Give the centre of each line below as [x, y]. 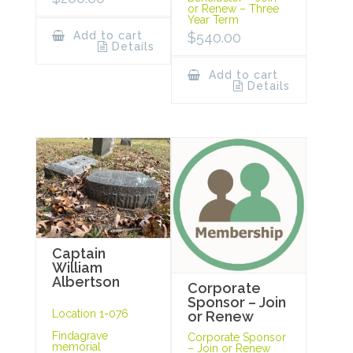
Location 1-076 [90, 314]
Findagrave [80, 336]
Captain [79, 254]
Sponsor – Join [236, 302]
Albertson [86, 282]
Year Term [213, 20]
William [77, 268]
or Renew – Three [233, 9]
